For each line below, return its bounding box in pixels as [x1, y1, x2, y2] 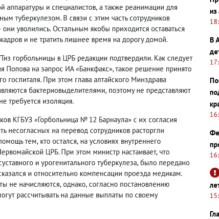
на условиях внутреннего [80, 136, 161, 146]
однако [63, 179, 86, 189]
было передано [140, 158, 190, 167]
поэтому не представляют [109, 86, 191, 95]
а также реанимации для [99, 2, 177, 12]
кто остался [40, 136, 77, 146]
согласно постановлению [89, 179, 170, 189]
